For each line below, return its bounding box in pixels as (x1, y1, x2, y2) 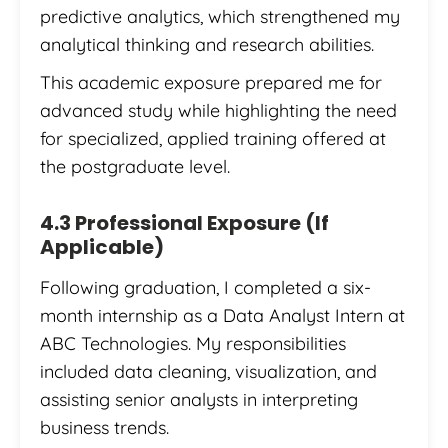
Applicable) (40, 233, 164, 262)
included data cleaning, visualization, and (40, 360, 377, 384)
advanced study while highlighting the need (40, 99, 397, 123)
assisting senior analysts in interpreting (40, 388, 358, 412)
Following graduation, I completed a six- (40, 276, 371, 300)
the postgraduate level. (40, 155, 230, 179)
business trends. (40, 416, 169, 440)
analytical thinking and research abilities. (40, 33, 374, 57)
